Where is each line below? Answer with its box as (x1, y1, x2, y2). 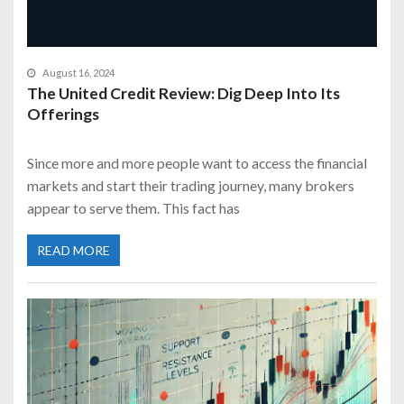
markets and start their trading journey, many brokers (27, 176, 354, 194)
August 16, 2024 (42, 66, 115, 78)
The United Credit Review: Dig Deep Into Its (27, 83, 340, 103)
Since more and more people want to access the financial (27, 153, 367, 171)
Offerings (27, 104, 99, 124)
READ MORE (37, 243, 110, 259)
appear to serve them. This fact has (27, 198, 240, 216)
